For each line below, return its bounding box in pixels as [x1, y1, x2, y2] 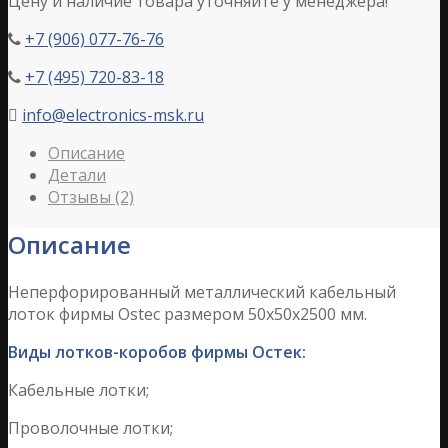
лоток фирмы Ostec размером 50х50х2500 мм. [8, 302, 367, 325]
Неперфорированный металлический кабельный [8, 280, 396, 303]
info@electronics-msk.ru [22, 103, 204, 126]
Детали [48, 163, 106, 186]
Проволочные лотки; [8, 416, 173, 439]
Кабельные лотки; [8, 378, 149, 401]
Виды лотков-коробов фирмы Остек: [8, 340, 306, 363]
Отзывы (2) [48, 185, 134, 208]
